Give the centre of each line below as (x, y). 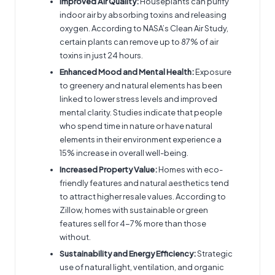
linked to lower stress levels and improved (138, 99)
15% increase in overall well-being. (124, 153)
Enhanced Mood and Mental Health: (127, 72)
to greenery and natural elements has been (141, 86)
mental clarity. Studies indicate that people (141, 113)
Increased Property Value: (108, 170)
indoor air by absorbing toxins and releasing (143, 14)
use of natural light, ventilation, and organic (142, 267)
